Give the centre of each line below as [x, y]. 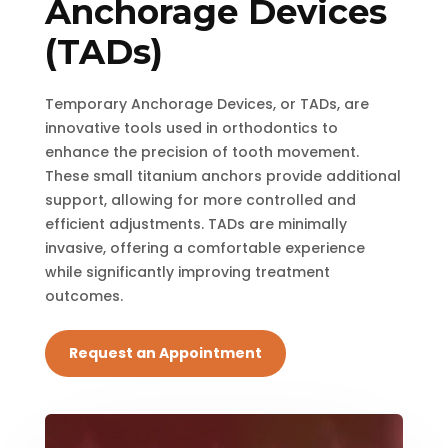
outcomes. [83, 296]
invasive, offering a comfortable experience [204, 248]
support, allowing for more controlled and [200, 200]
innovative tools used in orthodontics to [191, 128]
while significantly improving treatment [187, 272]
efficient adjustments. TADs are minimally [195, 224]
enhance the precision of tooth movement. [201, 152]
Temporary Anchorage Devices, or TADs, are [206, 104]
